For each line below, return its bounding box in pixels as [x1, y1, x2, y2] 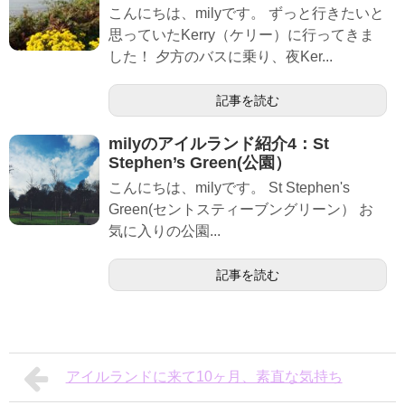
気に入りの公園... [108, 223, 221, 240]
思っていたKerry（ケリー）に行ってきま [108, 27, 374, 43]
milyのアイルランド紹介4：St [108, 135, 329, 154]
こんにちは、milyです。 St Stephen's [108, 180, 350, 196]
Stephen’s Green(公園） [108, 154, 291, 173]
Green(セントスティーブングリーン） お [108, 202, 373, 218]
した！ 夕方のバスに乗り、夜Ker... [108, 49, 333, 65]
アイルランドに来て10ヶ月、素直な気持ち [65, 369, 343, 385]
